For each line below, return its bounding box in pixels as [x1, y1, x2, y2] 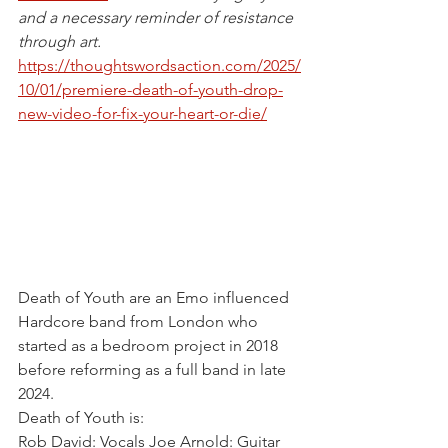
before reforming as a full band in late [18, 360, 290, 380]
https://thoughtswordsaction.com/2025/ [18, 56, 301, 76]
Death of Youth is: [18, 408, 148, 428]
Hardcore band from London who [18, 312, 262, 332]
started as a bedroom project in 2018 [18, 336, 282, 356]
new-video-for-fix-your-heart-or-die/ [18, 104, 267, 124]
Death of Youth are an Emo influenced [18, 288, 293, 308]
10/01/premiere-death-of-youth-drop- [18, 80, 283, 100]
